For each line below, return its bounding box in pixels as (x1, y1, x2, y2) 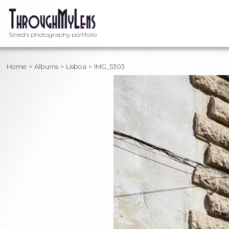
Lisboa (66, 63, 87, 71)
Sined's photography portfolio (9, 31, 97, 38)
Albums (34, 63, 59, 71)
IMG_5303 (94, 63, 125, 71)
